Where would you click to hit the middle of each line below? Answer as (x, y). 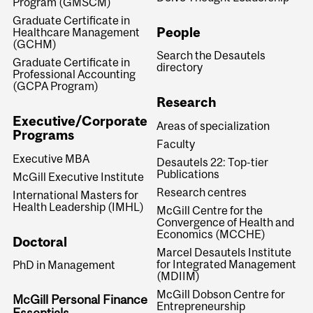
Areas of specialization (213, 125)
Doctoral (40, 241)
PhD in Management (64, 265)
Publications (188, 174)
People (178, 32)
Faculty (175, 144)
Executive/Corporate (80, 121)
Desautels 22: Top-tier (212, 162)
